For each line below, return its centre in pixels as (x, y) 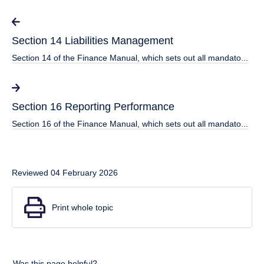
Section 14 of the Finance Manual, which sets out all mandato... (130, 58)
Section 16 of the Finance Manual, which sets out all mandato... (130, 124)
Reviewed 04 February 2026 (65, 173)
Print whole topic (82, 208)
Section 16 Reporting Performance (93, 107)
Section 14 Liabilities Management (93, 41)
